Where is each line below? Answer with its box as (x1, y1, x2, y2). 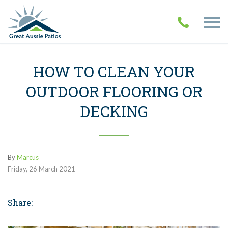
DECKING (80, 101, 148, 122)
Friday (8, 165, 26, 174)
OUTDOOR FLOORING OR (25, 81, 203, 102)
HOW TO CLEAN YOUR (33, 62, 195, 82)
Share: (8, 197, 33, 208)
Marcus (17, 153, 39, 162)
